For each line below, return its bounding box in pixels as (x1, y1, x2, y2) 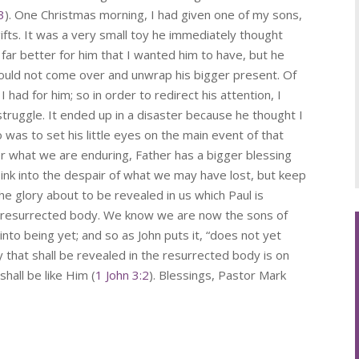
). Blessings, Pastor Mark (149, 267, 287, 284)
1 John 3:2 (95, 267, 150, 284)
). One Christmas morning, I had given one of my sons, (5, 6, 303, 23)
